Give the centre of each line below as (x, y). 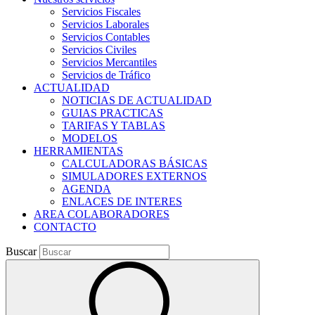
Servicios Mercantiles (109, 62)
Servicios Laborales (105, 24)
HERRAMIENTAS (78, 151)
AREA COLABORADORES (102, 214)
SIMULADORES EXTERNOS (134, 176)
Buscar (21, 251)
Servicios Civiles (99, 50)
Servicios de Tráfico (106, 75)
